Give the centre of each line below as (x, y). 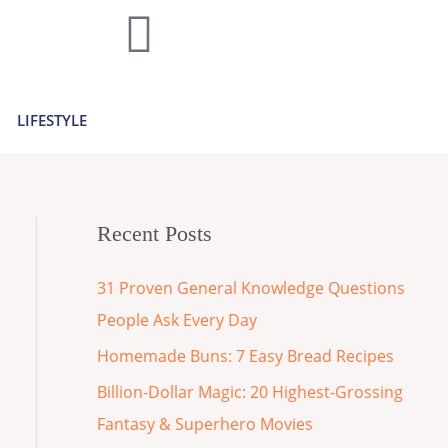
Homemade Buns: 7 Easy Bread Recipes (245, 356)
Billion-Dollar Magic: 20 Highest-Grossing (249, 392)
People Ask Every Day (176, 320)
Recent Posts (154, 234)
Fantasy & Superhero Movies (204, 424)
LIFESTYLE (52, 120)
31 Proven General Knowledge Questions (250, 288)
